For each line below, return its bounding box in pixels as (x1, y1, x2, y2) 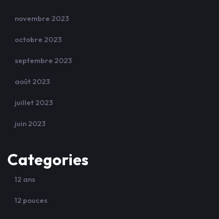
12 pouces (15, 196, 47, 205)
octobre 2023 (15, 35, 62, 44)
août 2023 (15, 77, 50, 86)
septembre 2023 (15, 56, 72, 65)
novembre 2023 (15, 14, 69, 23)
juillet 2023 (15, 98, 53, 107)
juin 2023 (15, 119, 45, 128)
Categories (7, 150, 88, 169)
